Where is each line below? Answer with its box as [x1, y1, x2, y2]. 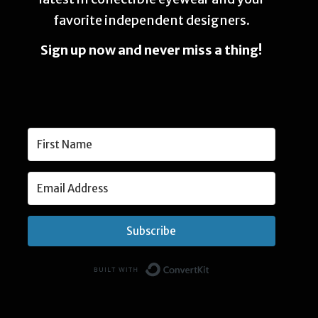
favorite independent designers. [53, 12, 250, 28]
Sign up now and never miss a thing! [40, 42, 263, 58]
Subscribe [126, 224, 177, 238]
